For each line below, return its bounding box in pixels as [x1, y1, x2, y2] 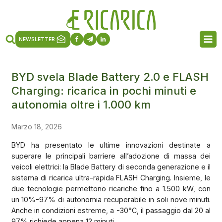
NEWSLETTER [19, 36, 55, 43]
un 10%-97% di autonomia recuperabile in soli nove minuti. [11, 195, 211, 204]
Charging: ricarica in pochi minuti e [11, 84, 196, 97]
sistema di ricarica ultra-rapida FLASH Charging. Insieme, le [11, 173, 211, 182]
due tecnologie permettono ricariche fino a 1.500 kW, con [11, 184, 211, 193]
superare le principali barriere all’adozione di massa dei [11, 151, 211, 160]
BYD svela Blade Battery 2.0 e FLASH [11, 70, 209, 83]
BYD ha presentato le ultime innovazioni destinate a [11, 140, 211, 149]
